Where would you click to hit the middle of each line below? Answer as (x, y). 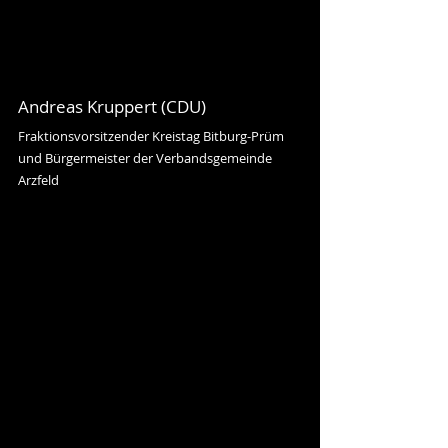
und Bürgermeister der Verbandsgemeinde (146, 158)
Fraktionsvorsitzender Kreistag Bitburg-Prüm (152, 136)
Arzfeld (38, 180)
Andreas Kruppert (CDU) (112, 106)
